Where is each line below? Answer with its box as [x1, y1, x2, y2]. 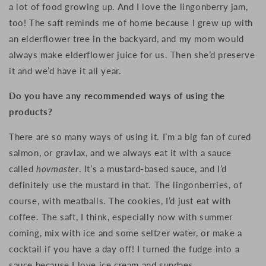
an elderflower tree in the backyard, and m [9, 33, 187, 45]
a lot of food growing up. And [9, 1, 137, 12]
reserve [223, 49, 255, 61]
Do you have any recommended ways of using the [9, 90, 226, 102]
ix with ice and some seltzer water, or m [52, 227, 220, 239]
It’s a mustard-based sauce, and [84, 163, 218, 175]
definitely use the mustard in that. [9, 179, 154, 191]
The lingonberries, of [154, 179, 243, 191]
